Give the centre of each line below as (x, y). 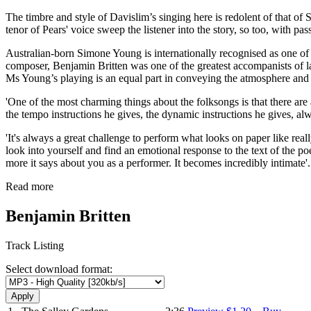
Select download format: (59, 269)
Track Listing (35, 245)
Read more (30, 186)
